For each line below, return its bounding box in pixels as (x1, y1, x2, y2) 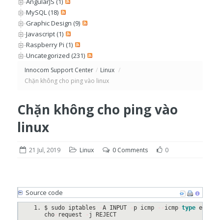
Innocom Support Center (25, 66, 93, 74)
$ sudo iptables (44, 204, 99, 211)
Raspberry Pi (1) (26, 40, 73, 49)
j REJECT (89, 211, 116, 218)
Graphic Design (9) (26, 19, 80, 27)
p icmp (134, 204, 158, 211)
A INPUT (103, 204, 130, 211)
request (58, 211, 85, 218)
